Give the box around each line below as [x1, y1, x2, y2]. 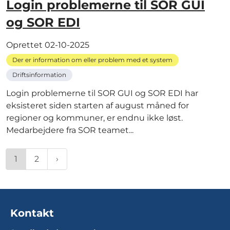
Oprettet [6, 40, 45, 50]
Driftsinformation [12, 70, 66, 79]
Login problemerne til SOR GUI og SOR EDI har [6, 88, 198, 98]
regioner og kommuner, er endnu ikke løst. [6, 112, 183, 123]
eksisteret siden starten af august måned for [6, 100, 189, 110]
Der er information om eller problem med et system [12, 55, 172, 64]
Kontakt [10, 206, 54, 219]
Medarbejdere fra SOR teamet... [6, 125, 133, 135]
